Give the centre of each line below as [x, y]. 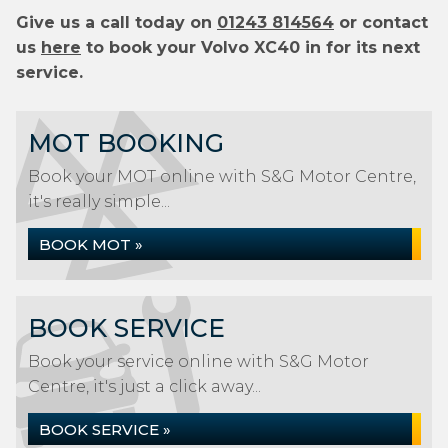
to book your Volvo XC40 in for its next [250, 47]
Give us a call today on [116, 22]
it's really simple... [99, 201]
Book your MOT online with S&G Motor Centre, [222, 176]
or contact [381, 22]
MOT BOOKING [126, 143]
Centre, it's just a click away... [144, 386]
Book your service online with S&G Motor [198, 361]
